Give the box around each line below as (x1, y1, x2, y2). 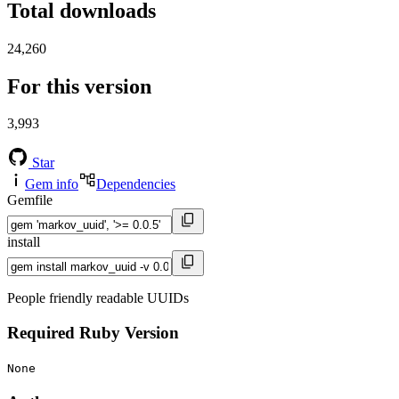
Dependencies (96, 176, 175, 192)
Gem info (25, 176, 78, 192)
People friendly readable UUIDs (7, 290, 189, 306)
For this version (7, 74, 151, 98)
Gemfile (7, 192, 53, 208)
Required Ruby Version (7, 323, 179, 343)
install (7, 234, 40, 250)
